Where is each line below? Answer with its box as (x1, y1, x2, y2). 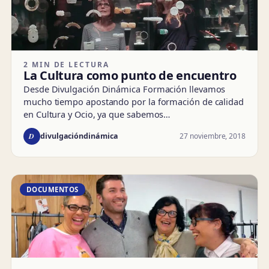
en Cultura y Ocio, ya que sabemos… (23, 107, 171, 120)
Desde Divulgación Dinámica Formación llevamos (23, 82, 226, 95)
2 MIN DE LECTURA (23, 59, 109, 70)
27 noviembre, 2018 (180, 130, 246, 141)
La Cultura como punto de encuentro (23, 67, 237, 83)
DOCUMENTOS (26, 184, 79, 194)
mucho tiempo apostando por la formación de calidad (23, 95, 244, 107)
